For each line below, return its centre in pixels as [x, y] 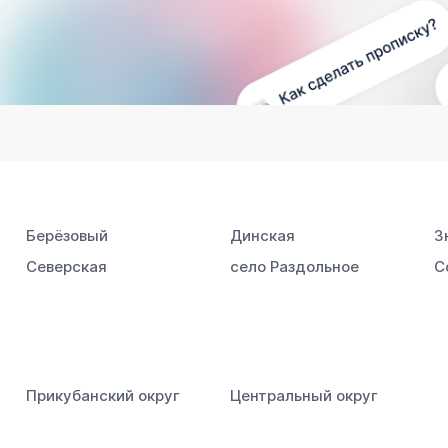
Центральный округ [303, 396]
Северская [67, 267]
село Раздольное [294, 267]
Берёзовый [67, 236]
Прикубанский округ [103, 396]
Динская [262, 236]
